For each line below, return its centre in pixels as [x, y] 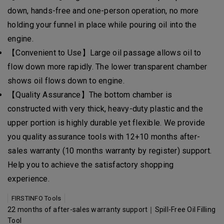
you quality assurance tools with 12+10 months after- [104, 137]
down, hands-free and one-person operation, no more [103, 11]
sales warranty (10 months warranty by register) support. [109, 151]
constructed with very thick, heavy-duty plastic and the [105, 109]
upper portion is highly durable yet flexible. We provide [106, 123]
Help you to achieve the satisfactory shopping [91, 165]
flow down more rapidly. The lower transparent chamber [107, 67]
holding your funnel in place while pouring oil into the [102, 25]
